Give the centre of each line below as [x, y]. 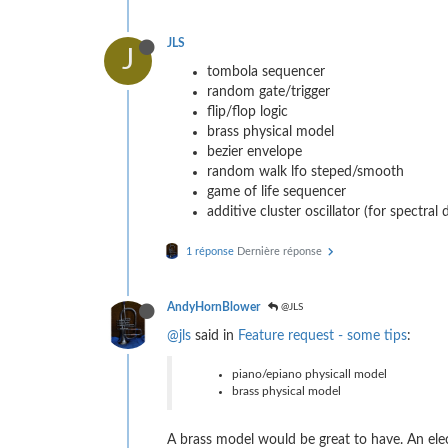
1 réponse [210, 251]
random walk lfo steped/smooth [305, 171]
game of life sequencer [276, 191]
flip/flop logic [247, 111]
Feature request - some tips [322, 335]
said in [214, 335]
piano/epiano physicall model [309, 373]
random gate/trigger [268, 91]
